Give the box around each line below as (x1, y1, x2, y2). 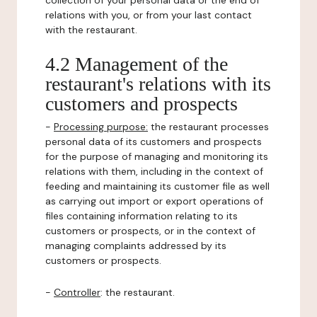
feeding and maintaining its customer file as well (45, 180, 270, 192)
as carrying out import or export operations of (45, 195, 263, 207)
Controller (54, 286, 100, 299)
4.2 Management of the (45, 53, 228, 75)
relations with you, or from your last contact (45, 8, 252, 21)
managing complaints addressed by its (45, 239, 226, 252)
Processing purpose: (54, 120, 148, 133)
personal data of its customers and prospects (45, 135, 262, 148)
